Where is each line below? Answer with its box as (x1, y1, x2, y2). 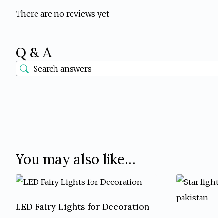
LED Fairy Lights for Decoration (16, 201, 149, 213)
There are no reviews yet (16, 9, 109, 19)
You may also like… (16, 150, 136, 168)
